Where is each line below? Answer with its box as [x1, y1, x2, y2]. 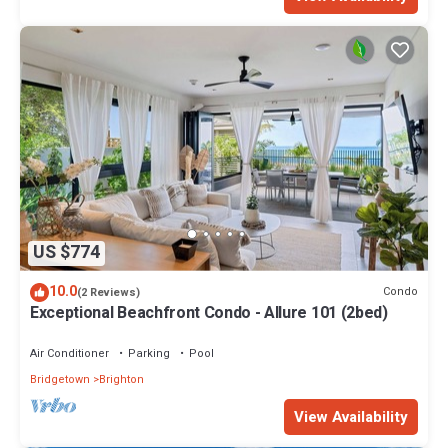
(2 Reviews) [77, 283, 140, 301]
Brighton [99, 370, 144, 388]
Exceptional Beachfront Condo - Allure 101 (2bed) [30, 300, 388, 325]
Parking [128, 344, 170, 362]
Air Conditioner [30, 344, 109, 362]
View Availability [294, 405, 408, 428]
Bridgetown [30, 370, 90, 388]
